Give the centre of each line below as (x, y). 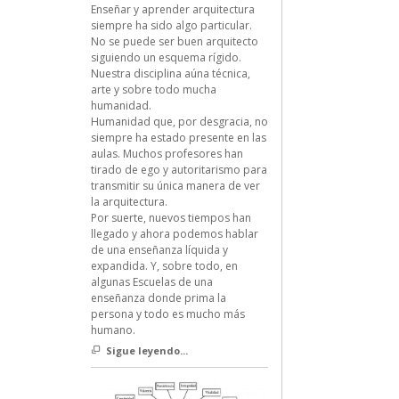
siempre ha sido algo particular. (171, 26)
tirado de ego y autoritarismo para (179, 170)
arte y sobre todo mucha (153, 90)
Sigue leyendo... (147, 351)
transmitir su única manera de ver (175, 186)
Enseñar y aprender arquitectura (172, 10)
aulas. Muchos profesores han (167, 154)
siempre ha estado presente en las (178, 138)
